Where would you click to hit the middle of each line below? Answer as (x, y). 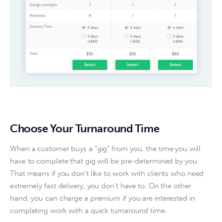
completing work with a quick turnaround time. (88, 210)
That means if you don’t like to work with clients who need (108, 173)
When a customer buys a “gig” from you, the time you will (106, 148)
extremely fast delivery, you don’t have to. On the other (102, 186)
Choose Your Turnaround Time (85, 129)
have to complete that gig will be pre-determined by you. (106, 161)
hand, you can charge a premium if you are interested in (104, 198)
